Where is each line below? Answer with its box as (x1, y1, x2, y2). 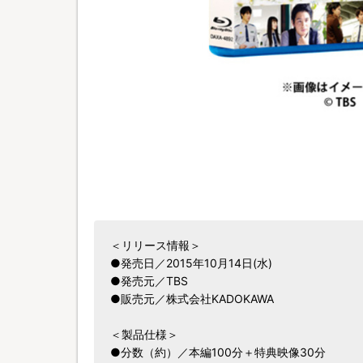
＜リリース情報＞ (110, 238, 201, 252)
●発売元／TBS (110, 274, 188, 288)
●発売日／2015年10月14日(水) (110, 256, 272, 270)
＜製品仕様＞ (110, 327, 178, 341)
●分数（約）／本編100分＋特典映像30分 (110, 345, 326, 359)
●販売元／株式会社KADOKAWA (110, 292, 274, 305)
